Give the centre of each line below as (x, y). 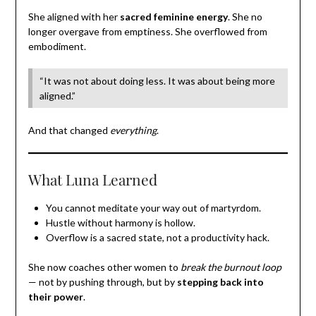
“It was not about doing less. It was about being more (157, 80)
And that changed (69, 130)
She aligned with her (74, 16)
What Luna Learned (92, 179)
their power (55, 296)
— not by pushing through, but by (102, 281)
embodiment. (57, 46)
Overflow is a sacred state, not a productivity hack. (157, 237)
